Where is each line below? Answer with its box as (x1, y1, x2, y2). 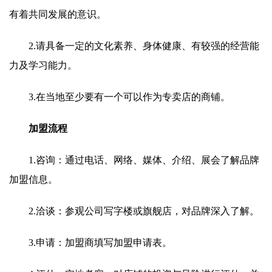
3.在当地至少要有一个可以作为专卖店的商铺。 (29, 92, 230, 102)
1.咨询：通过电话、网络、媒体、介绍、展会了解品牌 (29, 155, 259, 165)
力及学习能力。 (9, 60, 77, 70)
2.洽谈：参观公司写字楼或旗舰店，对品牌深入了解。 (29, 206, 259, 216)
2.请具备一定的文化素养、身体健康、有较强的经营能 (29, 41, 259, 51)
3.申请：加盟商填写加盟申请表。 (29, 237, 172, 248)
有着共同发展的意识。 (9, 9, 106, 19)
